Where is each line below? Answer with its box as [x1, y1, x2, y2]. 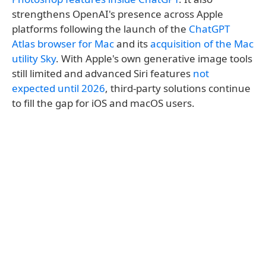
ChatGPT [189, 22, 230, 36]
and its [114, 37, 150, 51]
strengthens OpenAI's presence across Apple [12, 7, 223, 21]
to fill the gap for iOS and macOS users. [12, 96, 195, 110]
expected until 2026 [12, 81, 105, 96]
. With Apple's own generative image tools [56, 52, 252, 66]
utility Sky [12, 52, 56, 66]
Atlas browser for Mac [12, 37, 114, 51]
